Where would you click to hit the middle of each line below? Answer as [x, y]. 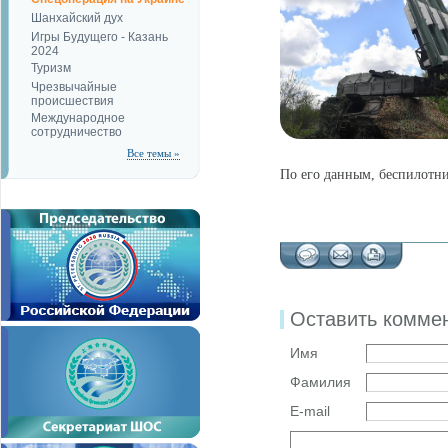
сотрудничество [76, 131]
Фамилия [320, 382]
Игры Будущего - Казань [99, 37]
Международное [78, 118]
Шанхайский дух [77, 18]
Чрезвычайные [74, 87]
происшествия [72, 100]
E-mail [310, 411]
